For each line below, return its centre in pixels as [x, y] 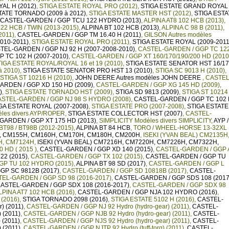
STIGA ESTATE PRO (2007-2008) [138, 106]
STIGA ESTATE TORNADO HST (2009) [59, 92]
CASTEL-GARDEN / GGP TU [186, 156]
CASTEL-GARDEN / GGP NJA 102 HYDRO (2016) [147, 192]
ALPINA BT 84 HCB [103, 128]
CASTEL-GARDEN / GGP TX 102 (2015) [87, 156]
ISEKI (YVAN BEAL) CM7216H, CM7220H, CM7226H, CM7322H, [128, 142]
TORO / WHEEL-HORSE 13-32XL [180, 128]
